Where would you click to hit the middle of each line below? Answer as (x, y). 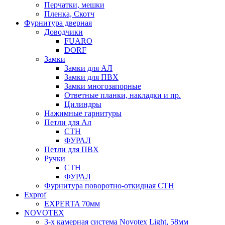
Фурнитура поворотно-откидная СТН (109, 186)
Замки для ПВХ (91, 77)
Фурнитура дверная (58, 23)
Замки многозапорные (103, 86)
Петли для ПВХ (72, 150)
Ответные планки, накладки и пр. (123, 95)
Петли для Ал (68, 123)
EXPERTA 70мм (72, 204)
